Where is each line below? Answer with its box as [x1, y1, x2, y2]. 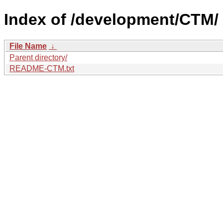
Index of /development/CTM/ [4, 10, 219, 29]
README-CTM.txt [9, 64, 74, 73]
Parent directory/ [9, 53, 67, 62]
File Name [9, 41, 47, 50]
